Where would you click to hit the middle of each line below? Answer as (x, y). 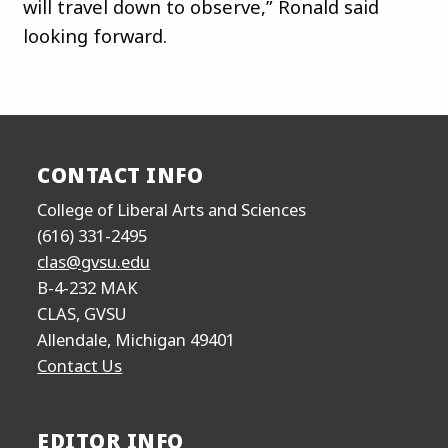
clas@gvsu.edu (94, 262)
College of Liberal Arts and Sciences (172, 210)
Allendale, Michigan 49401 (136, 340)
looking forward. (95, 35)
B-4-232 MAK (88, 288)
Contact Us (80, 366)
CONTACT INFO (120, 174)
